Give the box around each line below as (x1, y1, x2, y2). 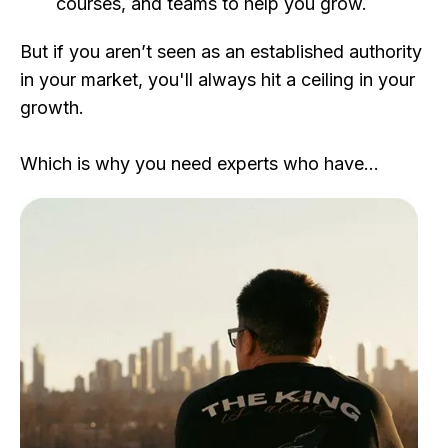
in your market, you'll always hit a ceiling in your (20, 68, 415, 90)
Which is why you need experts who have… (20, 152, 379, 174)
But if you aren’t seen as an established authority (20, 40, 422, 62)
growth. (20, 96, 84, 118)
